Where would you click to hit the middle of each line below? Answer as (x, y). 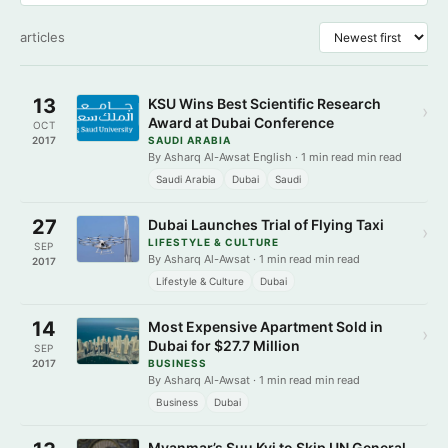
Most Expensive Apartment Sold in (265, 326)
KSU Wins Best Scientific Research (264, 103)
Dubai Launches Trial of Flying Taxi (266, 224)
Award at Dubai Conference (241, 122)
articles (42, 37)
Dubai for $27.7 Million (224, 345)
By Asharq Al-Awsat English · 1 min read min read (275, 157)
